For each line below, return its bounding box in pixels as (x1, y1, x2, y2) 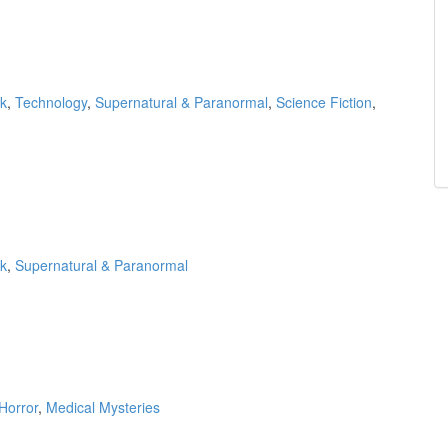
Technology (15, 92, 87, 113)
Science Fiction (276, 92, 372, 113)
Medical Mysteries (46, 396, 160, 417)
